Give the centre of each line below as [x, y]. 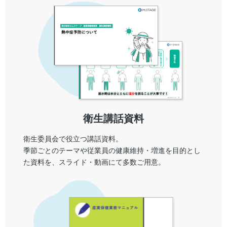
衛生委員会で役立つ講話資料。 [73, 139]
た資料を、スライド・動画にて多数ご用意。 [94, 162]
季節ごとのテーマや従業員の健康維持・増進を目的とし [112, 151]
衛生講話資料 [113, 118]
